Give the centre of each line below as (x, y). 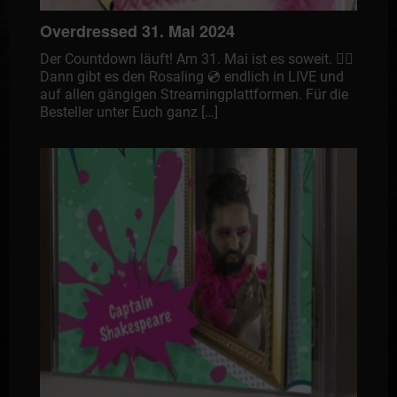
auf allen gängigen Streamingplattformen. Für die (194, 94)
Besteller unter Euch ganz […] (128, 112)
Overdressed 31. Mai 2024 (137, 31)
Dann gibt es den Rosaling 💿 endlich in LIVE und (191, 76)
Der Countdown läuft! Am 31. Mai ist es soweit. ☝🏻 (196, 58)
